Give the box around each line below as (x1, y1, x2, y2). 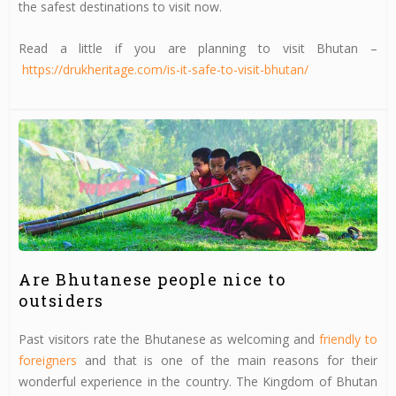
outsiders (19, 289, 104, 311)
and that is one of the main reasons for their (77, 351, 377, 369)
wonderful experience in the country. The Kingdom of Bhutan (19, 372, 377, 390)
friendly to (319, 330, 378, 347)
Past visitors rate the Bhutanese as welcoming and (19, 330, 320, 347)
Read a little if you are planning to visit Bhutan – (19, 39, 377, 57)
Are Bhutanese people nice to (19, 268, 286, 290)
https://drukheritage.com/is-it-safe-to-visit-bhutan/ (22, 60, 308, 78)
